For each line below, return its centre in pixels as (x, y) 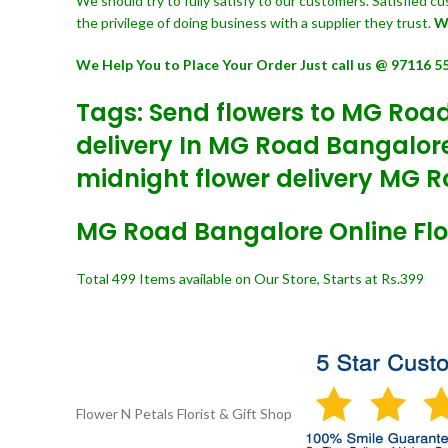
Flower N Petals (125, 414)
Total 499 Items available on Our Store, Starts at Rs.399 (250, 278)
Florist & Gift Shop (236, 414)
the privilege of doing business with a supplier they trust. (255, 22)
